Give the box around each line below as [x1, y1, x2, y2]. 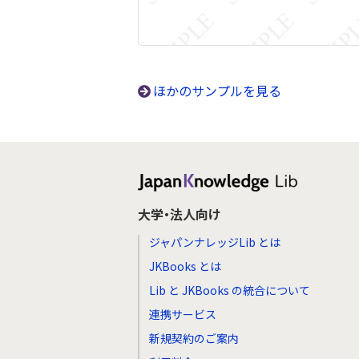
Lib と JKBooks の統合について [149, 282, 310, 298]
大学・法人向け [138, 204, 220, 224]
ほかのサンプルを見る [153, 81, 282, 100]
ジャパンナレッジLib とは [149, 234, 280, 250]
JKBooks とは [149, 258, 221, 274]
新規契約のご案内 [149, 330, 239, 346]
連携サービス [149, 306, 216, 322]
